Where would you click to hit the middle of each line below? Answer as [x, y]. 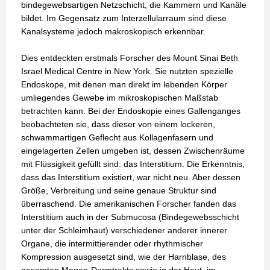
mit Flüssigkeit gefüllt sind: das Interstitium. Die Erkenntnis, [133, 164]
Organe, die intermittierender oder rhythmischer [112, 244]
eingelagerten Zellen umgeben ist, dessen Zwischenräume [133, 151]
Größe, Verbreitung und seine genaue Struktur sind [119, 191]
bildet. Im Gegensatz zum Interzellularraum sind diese [124, 18]
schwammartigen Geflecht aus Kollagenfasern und [117, 138]
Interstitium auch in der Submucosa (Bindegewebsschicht [130, 217]
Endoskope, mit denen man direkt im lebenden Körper [124, 85]
